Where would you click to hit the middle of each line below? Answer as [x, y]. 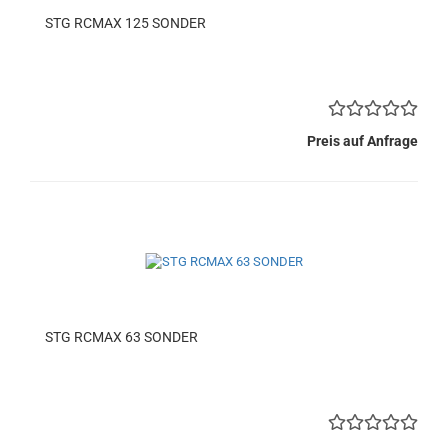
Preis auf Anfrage [362, 141]
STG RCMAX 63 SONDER [121, 337]
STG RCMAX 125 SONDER [125, 23]
